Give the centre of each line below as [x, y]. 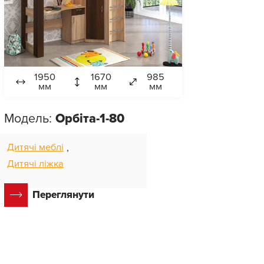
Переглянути [63, 195]
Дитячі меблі [35, 147]
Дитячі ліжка [35, 164]
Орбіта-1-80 [90, 118]
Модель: [29, 118]
